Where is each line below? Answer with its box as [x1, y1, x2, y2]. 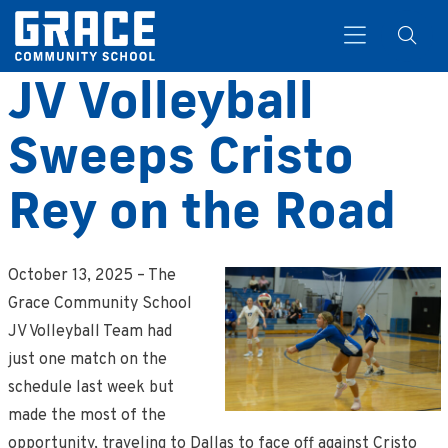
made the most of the [7, 406, 166, 426]
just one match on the [7, 350, 167, 370]
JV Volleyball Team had [7, 322, 172, 342]
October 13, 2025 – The [7, 266, 176, 286]
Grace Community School [7, 294, 192, 314]
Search [14, 136, 58, 155]
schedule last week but [7, 378, 174, 398]
